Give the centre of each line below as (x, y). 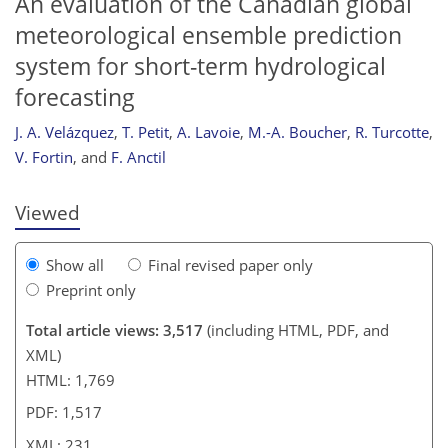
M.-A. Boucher (297, 132)
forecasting (75, 97)
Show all (75, 264)
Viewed (47, 213)
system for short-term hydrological (200, 66)
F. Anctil (138, 157)
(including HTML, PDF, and (296, 329)
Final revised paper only (230, 264)
